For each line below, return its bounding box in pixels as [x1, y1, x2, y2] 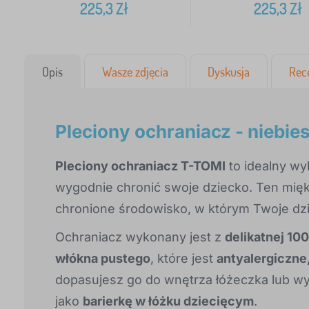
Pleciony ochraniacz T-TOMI [55, 159, 226, 174]
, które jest [150, 251, 217, 266]
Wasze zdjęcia [102, 64, 168, 80]
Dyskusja [208, 64, 250, 80]
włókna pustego [55, 251, 150, 266]
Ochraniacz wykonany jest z [55, 230, 225, 245]
